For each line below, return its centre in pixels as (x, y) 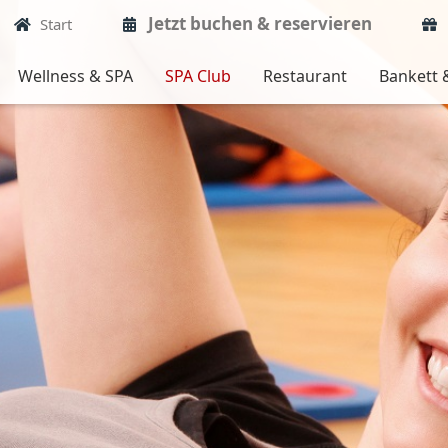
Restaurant (304, 76)
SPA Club (197, 76)
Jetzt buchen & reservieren (260, 23)
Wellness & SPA (75, 76)
